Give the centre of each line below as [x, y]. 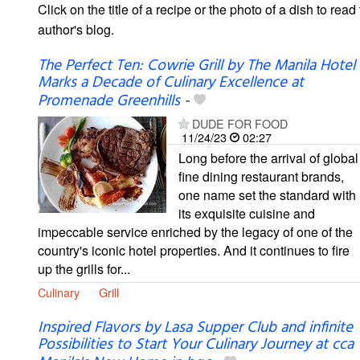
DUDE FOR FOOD [240, 123]
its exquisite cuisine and [247, 213]
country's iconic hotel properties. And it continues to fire [194, 250]
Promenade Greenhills [109, 101]
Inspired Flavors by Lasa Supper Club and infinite [195, 327]
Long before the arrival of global [268, 157]
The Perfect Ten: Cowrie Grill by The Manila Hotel [196, 65]
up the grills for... [84, 268]
